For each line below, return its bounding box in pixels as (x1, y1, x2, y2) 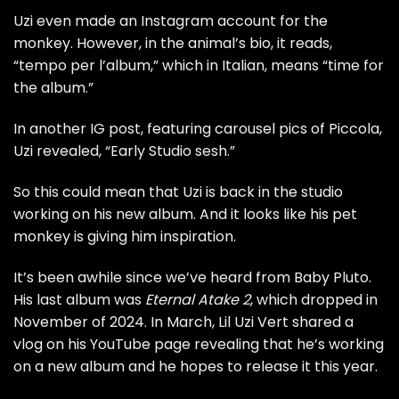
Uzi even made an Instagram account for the (13, 11, 328, 32)
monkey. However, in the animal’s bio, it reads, (13, 33, 332, 54)
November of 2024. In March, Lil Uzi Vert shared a (13, 311, 354, 332)
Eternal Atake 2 (145, 289, 250, 310)
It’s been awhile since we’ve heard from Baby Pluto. (13, 266, 371, 288)
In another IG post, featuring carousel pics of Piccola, (13, 118, 382, 140)
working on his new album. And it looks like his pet (13, 204, 357, 225)
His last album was (13, 289, 145, 310)
